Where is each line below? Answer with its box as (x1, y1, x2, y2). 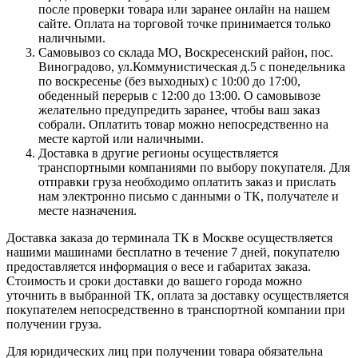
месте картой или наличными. (38, 131, 204, 145)
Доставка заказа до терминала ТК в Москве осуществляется (6, 230, 332, 245)
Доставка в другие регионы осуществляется (38, 145, 278, 160)
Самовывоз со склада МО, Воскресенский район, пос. (38, 45, 333, 59)
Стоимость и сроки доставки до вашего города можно (6, 273, 302, 288)
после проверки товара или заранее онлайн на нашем (38, 2, 330, 16)
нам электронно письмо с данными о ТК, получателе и (38, 189, 339, 203)
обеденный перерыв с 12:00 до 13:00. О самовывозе (38, 88, 320, 102)
